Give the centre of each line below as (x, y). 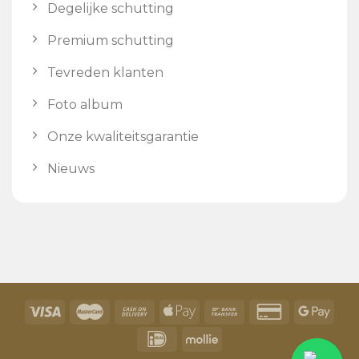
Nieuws (71, 168)
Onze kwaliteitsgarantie (123, 136)
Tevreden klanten (105, 72)
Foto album (85, 104)
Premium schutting (111, 40)
